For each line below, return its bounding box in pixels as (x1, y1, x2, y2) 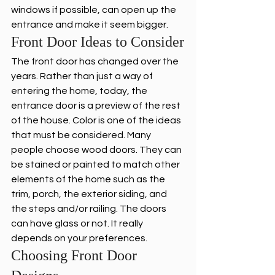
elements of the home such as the (11, 174, 167, 185)
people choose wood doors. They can (11, 145, 184, 155)
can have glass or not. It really (11, 219, 145, 229)
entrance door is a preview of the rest (11, 101, 182, 111)
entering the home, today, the (11, 86, 149, 96)
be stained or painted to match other (11, 160, 182, 170)
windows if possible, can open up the (11, 5, 178, 15)
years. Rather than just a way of (11, 71, 155, 82)
